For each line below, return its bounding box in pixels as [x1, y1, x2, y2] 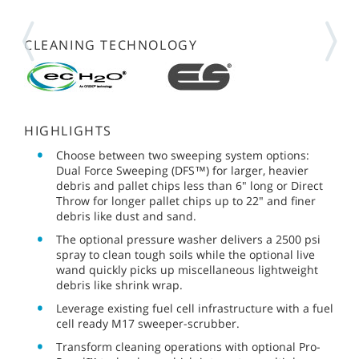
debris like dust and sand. [56, 208, 196, 224]
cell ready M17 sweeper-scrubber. [56, 315, 240, 331]
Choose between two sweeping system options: [56, 147, 309, 163]
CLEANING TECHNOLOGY [24, 35, 198, 54]
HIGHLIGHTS [24, 121, 112, 139]
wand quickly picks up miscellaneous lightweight [56, 261, 318, 277]
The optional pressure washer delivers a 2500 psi [56, 231, 321, 247]
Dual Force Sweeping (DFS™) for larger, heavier [56, 162, 309, 178]
